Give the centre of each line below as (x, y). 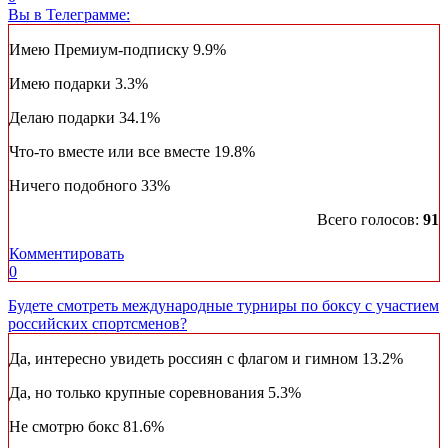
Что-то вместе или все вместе (111, 152)
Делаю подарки (64, 118)
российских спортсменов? (97, 324)
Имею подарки (62, 84)
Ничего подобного (75, 186)
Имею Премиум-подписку (101, 50)
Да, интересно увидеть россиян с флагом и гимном (185, 359)
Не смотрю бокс (66, 427)
